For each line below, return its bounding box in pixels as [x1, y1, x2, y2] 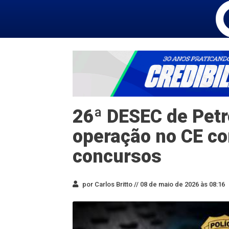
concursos [73, 146, 162, 167]
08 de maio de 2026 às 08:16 [139, 180, 225, 188]
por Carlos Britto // [81, 180, 139, 188]
